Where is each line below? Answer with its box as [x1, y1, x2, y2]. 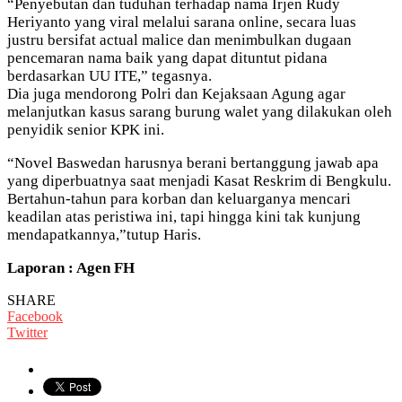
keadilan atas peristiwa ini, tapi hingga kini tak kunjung [7, 207, 361, 225]
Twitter [7, 324, 48, 340]
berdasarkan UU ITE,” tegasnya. [7, 66, 212, 84]
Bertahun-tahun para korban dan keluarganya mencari [7, 189, 351, 207]
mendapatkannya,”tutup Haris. [7, 225, 201, 243]
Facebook [7, 308, 63, 324]
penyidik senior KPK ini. [7, 120, 164, 138]
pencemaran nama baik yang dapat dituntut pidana [7, 48, 328, 66]
